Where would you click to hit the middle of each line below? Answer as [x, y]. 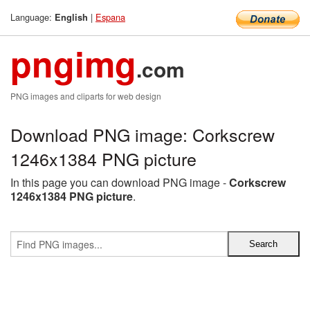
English [71, 17]
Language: [33, 17]
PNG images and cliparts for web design [86, 96]
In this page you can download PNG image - [120, 182]
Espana [110, 17]
